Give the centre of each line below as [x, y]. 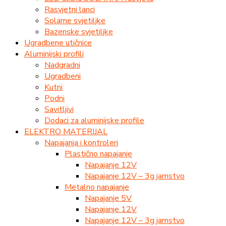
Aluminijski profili [54, 54]
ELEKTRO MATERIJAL [66, 131]
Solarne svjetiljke [75, 20]
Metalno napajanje [97, 187]
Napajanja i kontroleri [81, 143]
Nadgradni [62, 65]
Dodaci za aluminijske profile [94, 120]
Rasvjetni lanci [70, 9]
